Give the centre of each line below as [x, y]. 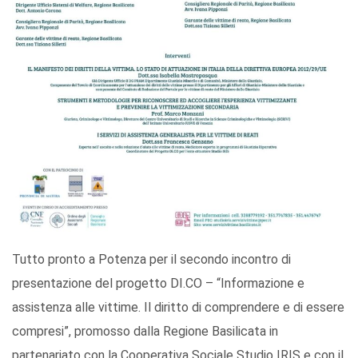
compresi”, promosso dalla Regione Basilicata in [145, 331]
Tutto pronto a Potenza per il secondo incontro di [151, 259]
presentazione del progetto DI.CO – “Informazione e [158, 283]
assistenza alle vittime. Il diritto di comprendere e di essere [178, 307]
